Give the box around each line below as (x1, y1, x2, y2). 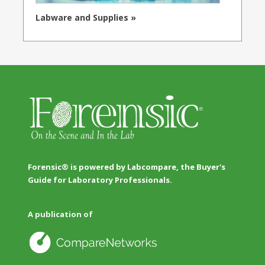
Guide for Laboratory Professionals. (27, 174, 172, 185)
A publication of (27, 209, 93, 220)
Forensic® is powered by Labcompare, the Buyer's (27, 161, 225, 172)
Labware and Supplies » (35, 11, 136, 23)
